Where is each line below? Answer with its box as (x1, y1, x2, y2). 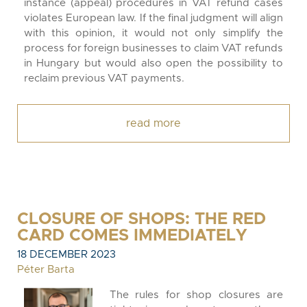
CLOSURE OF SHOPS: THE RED (17, 211, 266, 228)
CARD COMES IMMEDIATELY (17, 228, 247, 244)
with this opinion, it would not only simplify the (24, 28, 283, 38)
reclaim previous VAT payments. (24, 73, 184, 84)
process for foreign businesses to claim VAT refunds (24, 43, 283, 53)
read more (126, 118, 181, 129)
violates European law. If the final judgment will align (24, 13, 283, 23)
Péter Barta (17, 265, 75, 275)
